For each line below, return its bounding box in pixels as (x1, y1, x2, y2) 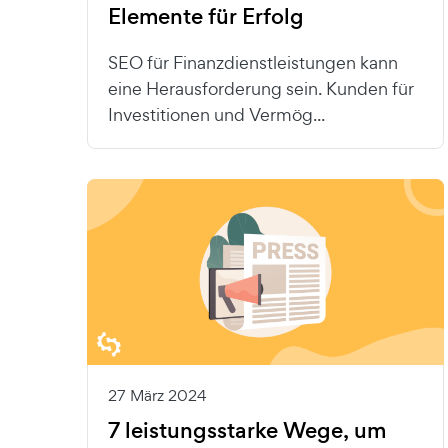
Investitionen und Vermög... (108, 102, 325, 126)
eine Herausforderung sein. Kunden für (108, 76, 414, 100)
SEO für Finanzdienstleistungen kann (108, 50, 398, 74)
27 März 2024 (108, 385, 207, 407)
